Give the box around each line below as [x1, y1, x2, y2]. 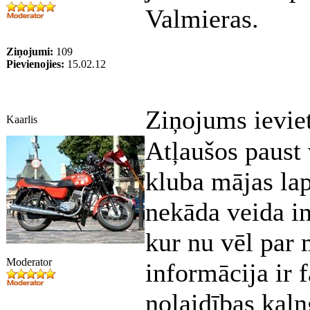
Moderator [6, 256, 52, 268]
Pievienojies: [6, 58, 64, 70]
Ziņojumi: [6, 46, 53, 57]
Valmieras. [145, 4, 259, 33]
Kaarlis [6, 113, 37, 125]
